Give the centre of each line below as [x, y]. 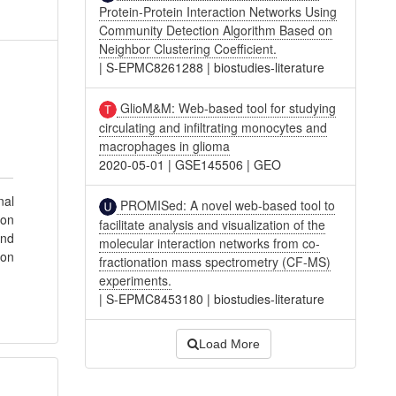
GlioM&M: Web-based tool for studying [227, 107]
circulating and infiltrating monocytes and [213, 127]
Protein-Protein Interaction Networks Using [218, 11]
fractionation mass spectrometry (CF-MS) [215, 262]
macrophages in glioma [165, 145]
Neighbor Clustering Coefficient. [188, 48]
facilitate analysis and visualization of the [213, 225]
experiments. [136, 281]
